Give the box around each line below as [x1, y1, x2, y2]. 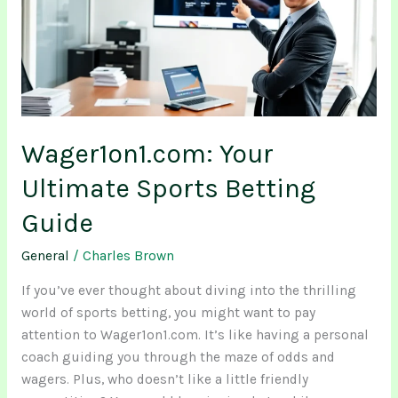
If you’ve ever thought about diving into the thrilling [20, 282, 356, 298]
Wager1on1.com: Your [20, 138, 274, 171]
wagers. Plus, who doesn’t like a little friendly [20, 370, 308, 387]
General [20, 248, 69, 265]
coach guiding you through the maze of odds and [20, 348, 335, 365]
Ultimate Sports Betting [20, 172, 315, 205]
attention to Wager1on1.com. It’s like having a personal [20, 326, 369, 343]
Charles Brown [82, 248, 174, 265]
